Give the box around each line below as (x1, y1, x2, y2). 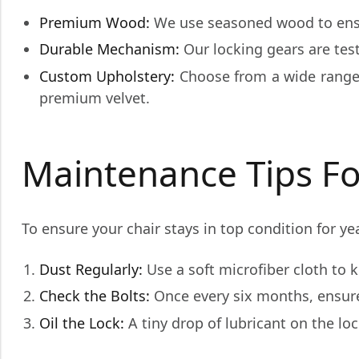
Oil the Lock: (38, 313, 124, 333)
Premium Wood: (38, 13, 150, 32)
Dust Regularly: (38, 259, 143, 279)
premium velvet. (38, 87, 150, 107)
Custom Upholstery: (38, 66, 175, 86)
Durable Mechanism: (38, 39, 179, 59)
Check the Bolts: (38, 286, 150, 306)
